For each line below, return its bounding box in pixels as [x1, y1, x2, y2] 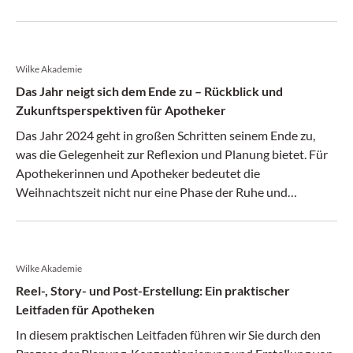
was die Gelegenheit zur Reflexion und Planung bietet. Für [16, 147, 328, 162]
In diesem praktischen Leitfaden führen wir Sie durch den [16, 327, 321, 342]
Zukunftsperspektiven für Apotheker [16, 102, 226, 117]
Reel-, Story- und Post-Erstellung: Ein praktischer [16, 283, 290, 298]
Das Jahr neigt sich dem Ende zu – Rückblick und [16, 84, 283, 98]
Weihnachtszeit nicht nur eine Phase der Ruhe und [16, 184, 288, 199]
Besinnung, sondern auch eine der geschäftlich [16, 203, 264, 218]
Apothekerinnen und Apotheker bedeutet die [16, 165, 260, 180]
